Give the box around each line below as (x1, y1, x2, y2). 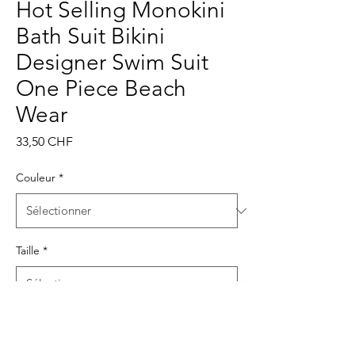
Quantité (16, 314, 60, 329)
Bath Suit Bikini (16, 23, 165, 50)
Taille (16, 243, 40, 258)
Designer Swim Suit (16, 49, 208, 76)
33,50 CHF (16, 134, 73, 150)
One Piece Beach (16, 75, 186, 102)
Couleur (16, 170, 55, 185)
